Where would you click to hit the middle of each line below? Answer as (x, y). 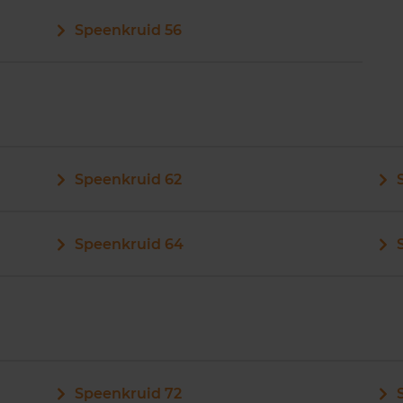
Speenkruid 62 (128, 179)
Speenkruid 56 (128, 30)
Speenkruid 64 (129, 244)
